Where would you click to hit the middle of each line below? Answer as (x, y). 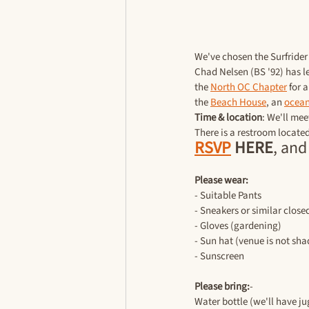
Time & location (228, 117)
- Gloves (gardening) (238, 226)
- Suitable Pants (228, 195)
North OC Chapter (249, 87)
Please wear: (221, 180)
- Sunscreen (219, 256)
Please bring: (222, 286)
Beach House (238, 102)
